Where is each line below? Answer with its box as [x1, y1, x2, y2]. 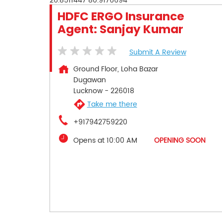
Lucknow [73, 85, 103, 97]
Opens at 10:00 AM [73, 134, 137, 146]
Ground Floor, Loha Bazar [73, 63, 158, 75]
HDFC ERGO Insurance [57, 8, 184, 24]
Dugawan [73, 74, 106, 86]
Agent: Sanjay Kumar [57, 21, 183, 37]
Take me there [87, 99, 137, 111]
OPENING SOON [154, 134, 206, 146]
